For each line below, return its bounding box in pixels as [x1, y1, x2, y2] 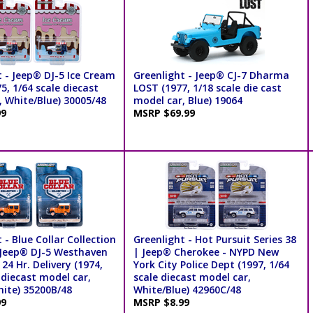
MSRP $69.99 [133, 105, 201, 119]
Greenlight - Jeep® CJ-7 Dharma [133, 68, 289, 82]
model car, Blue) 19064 [133, 93, 242, 107]
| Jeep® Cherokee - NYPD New [133, 245, 279, 259]
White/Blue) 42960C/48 [133, 282, 241, 296]
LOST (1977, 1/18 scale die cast [133, 80, 282, 94]
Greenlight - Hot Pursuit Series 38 [133, 232, 296, 246]
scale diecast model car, [133, 270, 251, 284]
